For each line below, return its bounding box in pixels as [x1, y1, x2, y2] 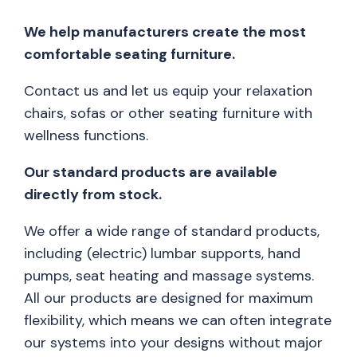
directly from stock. [24, 185, 162, 204]
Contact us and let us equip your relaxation [24, 81, 312, 100]
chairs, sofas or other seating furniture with [24, 104, 312, 123]
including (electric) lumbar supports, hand [24, 244, 300, 263]
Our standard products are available [24, 163, 277, 182]
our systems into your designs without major [24, 333, 323, 352]
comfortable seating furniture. [24, 45, 235, 64]
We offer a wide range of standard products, [24, 222, 320, 241]
